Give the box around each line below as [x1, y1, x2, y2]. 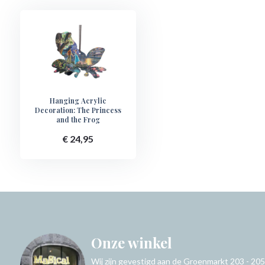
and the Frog [56, 115, 100, 124]
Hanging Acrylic [49, 96, 106, 105]
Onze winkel [91, 233, 172, 252]
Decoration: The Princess [34, 105, 121, 115]
